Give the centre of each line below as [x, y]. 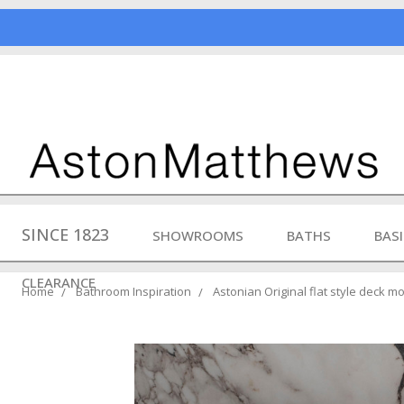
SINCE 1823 [65, 234]
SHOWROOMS [198, 235]
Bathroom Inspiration [133, 291]
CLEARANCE [59, 282]
